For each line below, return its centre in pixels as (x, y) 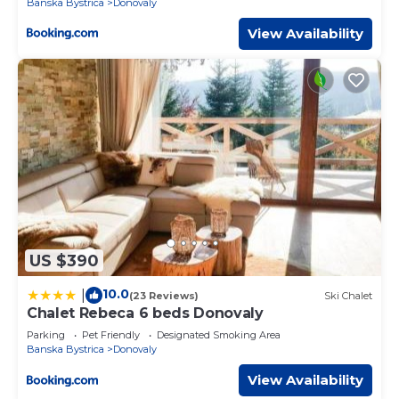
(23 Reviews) (164, 295)
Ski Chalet (348, 295)
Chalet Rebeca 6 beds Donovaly (145, 313)
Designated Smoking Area (219, 335)
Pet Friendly (111, 335)
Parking (46, 335)
